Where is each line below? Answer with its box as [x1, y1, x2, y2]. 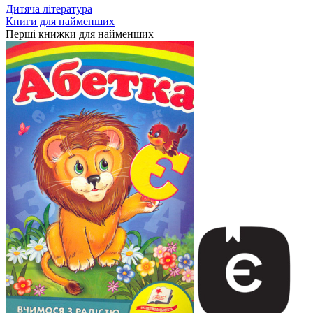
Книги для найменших [6, 15, 115, 27]
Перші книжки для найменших [6, 28, 154, 40]
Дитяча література [6, 3, 92, 15]
